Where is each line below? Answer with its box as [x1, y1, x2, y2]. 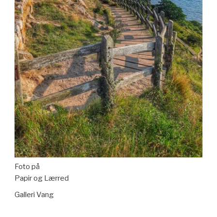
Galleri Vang [15, 190, 54, 199]
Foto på [15, 162, 40, 171]
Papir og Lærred [15, 173, 69, 183]
